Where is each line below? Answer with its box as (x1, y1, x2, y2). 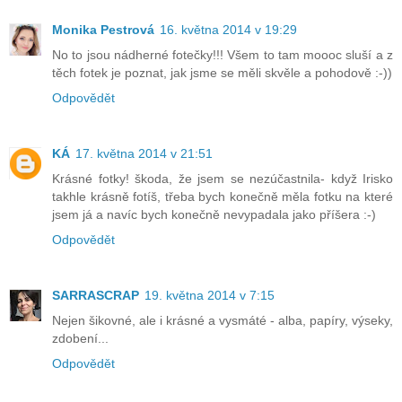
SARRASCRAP (52, 288, 139, 303)
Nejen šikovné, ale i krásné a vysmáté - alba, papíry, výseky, (52, 313, 393, 328)
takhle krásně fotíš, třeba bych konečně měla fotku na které (52, 189, 393, 205)
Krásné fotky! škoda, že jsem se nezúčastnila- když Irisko (52, 171, 393, 187)
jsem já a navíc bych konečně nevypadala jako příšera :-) (52, 207, 376, 223)
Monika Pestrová (52, 22, 154, 38)
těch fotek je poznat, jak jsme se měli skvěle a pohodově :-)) (52, 66, 392, 81)
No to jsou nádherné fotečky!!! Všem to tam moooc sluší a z (52, 48, 393, 63)
